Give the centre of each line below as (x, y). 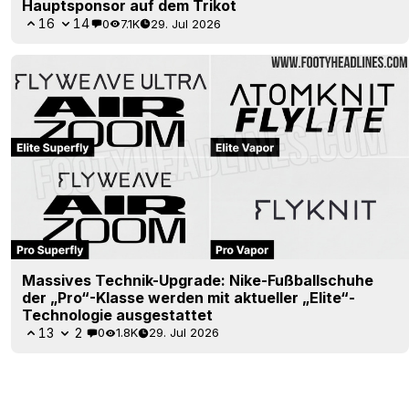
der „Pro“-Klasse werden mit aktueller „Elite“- (189, 297)
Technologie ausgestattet (117, 315)
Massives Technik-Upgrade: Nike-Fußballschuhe (198, 280)
